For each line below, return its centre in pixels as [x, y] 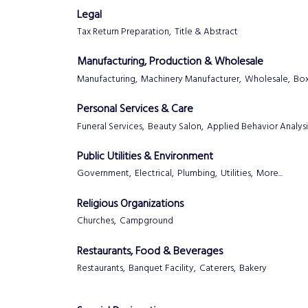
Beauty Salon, [176, 126]
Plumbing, [197, 174]
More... [269, 174]
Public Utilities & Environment [145, 157]
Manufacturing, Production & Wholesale [170, 62]
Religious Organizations [130, 204]
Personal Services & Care [135, 110]
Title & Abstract [206, 32]
